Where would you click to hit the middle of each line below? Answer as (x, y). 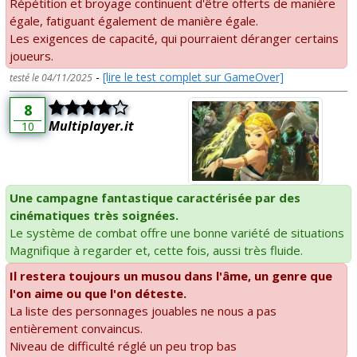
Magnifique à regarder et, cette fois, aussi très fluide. (156, 250)
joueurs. (31, 56)
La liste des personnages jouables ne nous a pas (143, 310)
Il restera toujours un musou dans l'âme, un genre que (171, 275)
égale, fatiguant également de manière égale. (134, 21)
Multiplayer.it (91, 126)
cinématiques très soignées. (94, 215)
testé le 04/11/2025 (51, 78)
